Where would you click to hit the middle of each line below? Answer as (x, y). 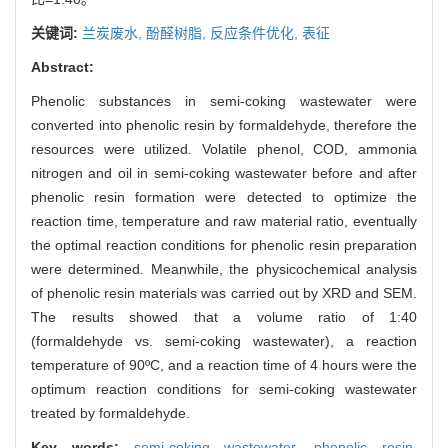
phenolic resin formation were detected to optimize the (224, 197)
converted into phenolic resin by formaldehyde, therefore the (224, 125)
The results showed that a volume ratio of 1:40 (224, 317)
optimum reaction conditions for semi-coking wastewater (224, 389)
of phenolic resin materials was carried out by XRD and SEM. (224, 293)
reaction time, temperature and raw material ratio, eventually (224, 221)
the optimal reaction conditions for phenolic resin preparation (224, 245)
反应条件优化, (256, 33)
